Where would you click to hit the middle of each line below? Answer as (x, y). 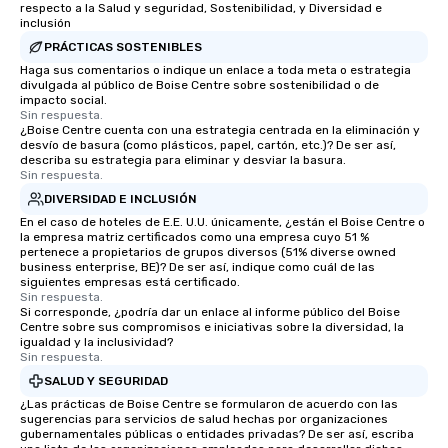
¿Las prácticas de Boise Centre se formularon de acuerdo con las (209, 404)
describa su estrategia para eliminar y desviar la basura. (183, 160)
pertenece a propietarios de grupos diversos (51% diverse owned (208, 252)
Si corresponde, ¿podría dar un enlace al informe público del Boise (210, 312)
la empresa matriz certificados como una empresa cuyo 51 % (194, 237)
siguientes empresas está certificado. (130, 282)
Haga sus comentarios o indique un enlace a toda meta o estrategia (215, 70)
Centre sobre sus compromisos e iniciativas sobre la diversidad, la (212, 327)
